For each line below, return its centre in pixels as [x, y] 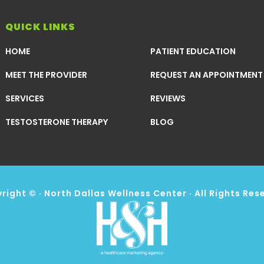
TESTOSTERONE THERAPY [57, 122]
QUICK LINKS [40, 27]
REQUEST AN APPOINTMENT [207, 75]
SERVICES [25, 98]
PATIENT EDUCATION [193, 51]
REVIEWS [168, 98]
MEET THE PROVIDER [46, 75]
